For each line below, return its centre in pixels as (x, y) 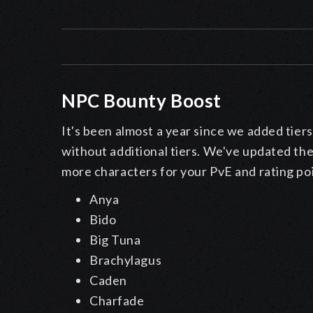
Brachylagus (126, 260)
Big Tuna (115, 240)
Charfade (117, 301)
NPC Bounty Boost (141, 101)
